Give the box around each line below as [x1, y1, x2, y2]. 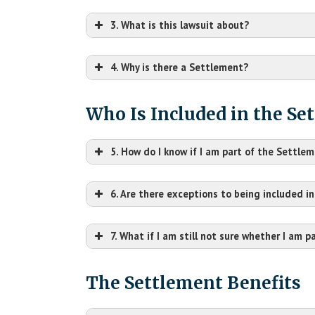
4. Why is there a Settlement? [110, 60, 248, 74]
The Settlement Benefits [86, 271, 301, 294]
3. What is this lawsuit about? [110, 18, 249, 32]
